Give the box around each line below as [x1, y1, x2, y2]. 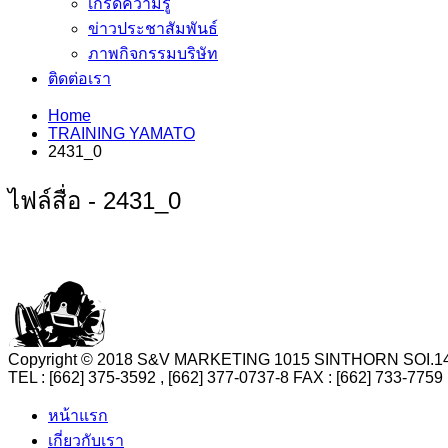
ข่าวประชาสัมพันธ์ [88, 19, 218, 37]
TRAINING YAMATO [48, 124, 195, 142]
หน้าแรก [48, 407, 108, 425]
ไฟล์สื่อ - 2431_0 [8, 186, 181, 214]
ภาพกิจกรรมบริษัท [88, 44, 218, 62]
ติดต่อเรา [48, 69, 111, 87]
